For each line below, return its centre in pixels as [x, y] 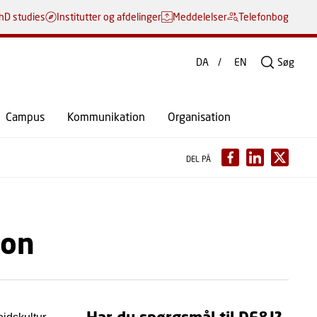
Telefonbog [264, 17]
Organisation [199, 116]
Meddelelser [200, 17]
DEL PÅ [198, 159]
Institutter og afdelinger [109, 17]
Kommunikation [106, 116]
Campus [25, 116]
